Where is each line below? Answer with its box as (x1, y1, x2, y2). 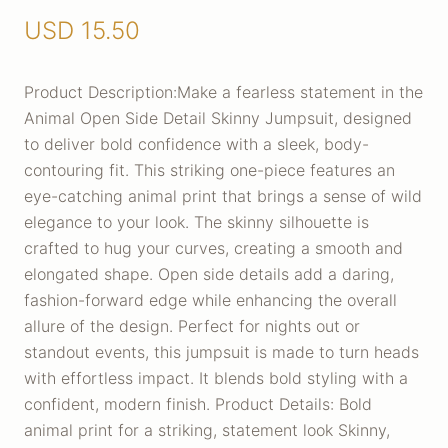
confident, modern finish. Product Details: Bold (24, 394, 372, 414)
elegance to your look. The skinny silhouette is (24, 212, 369, 232)
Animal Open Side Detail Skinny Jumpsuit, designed (24, 108, 412, 128)
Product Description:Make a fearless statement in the (24, 82, 423, 102)
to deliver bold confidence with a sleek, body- (24, 134, 369, 154)
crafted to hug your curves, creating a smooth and (24, 238, 403, 258)
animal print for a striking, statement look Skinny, (24, 420, 390, 440)
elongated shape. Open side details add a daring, (24, 264, 394, 284)
